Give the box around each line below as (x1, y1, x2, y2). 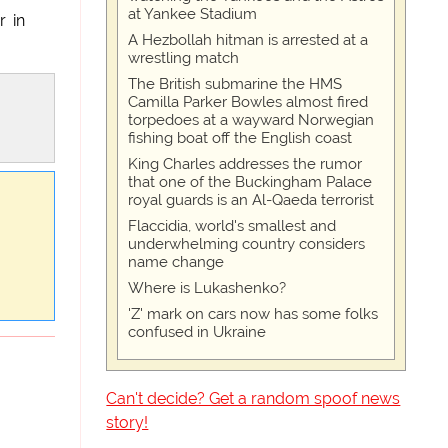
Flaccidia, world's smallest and (128, 217, 337, 235)
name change (128, 253, 225, 271)
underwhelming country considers (128, 235, 366, 253)
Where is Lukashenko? (128, 279, 287, 297)
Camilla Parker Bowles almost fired (128, 93, 369, 111)
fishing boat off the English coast (128, 129, 353, 147)
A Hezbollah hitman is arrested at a (128, 31, 369, 49)
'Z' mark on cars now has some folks (128, 305, 379, 323)
